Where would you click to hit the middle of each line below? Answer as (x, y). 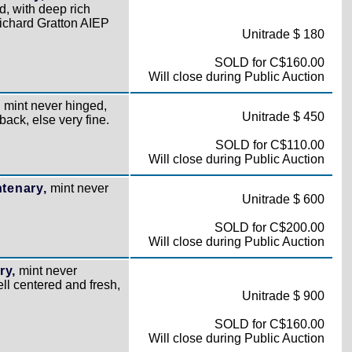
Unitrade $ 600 (283, 199)
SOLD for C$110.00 (269, 145)
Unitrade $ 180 (283, 34)
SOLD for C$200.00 (269, 227)
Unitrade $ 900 (283, 296)
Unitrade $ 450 (283, 117)
